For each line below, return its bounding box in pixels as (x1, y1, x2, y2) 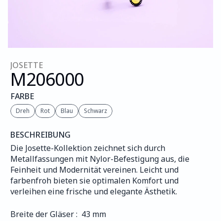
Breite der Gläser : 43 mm (10, 209, 106, 220)
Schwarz (84, 107, 107, 115)
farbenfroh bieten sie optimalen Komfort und (10, 175, 179, 186)
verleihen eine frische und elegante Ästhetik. (10, 186, 177, 197)
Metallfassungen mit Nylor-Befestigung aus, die (10, 153, 189, 164)
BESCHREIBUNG (10, 129, 71, 140)
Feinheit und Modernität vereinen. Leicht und (10, 164, 179, 175)
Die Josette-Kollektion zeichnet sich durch (10, 143, 165, 153)
